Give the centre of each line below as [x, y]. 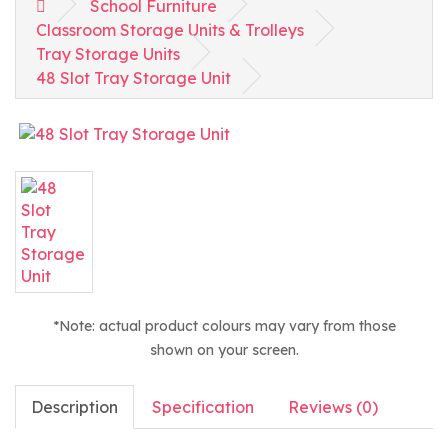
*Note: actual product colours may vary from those [224, 325]
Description [74, 407]
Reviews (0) [333, 407]
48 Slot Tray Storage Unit [133, 78]
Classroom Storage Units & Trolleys [170, 30]
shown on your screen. [224, 349]
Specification [203, 407]
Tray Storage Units [108, 54]
